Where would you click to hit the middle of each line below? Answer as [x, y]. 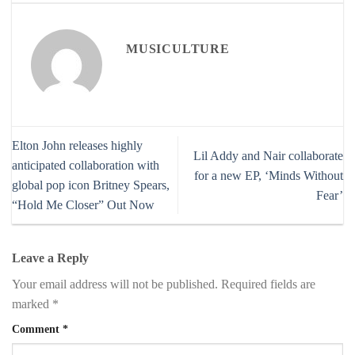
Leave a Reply [52, 258]
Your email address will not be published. [115, 284]
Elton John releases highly [77, 146]
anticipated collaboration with [86, 166]
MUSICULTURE [178, 48]
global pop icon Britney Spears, [91, 185]
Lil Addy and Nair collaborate [268, 155]
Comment [37, 329]
